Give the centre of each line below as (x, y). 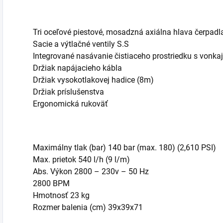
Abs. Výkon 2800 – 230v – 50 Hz (91, 171)
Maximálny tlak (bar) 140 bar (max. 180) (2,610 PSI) (124, 148)
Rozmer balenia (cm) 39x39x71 (88, 207)
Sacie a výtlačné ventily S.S (81, 44)
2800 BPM (51, 183)
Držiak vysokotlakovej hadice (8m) (93, 80)
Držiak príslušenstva (68, 92)
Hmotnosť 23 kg (61, 195)
